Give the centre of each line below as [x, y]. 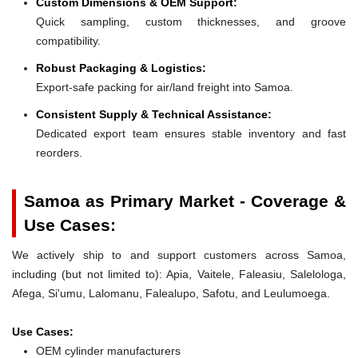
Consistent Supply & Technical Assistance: [154, 114]
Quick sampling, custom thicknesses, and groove [191, 21]
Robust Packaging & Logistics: [121, 68]
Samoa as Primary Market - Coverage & [185, 201]
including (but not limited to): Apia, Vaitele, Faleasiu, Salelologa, [179, 274]
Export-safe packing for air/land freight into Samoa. [165, 87]
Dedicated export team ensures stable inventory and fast [191, 133]
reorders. [59, 152]
